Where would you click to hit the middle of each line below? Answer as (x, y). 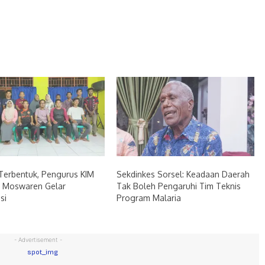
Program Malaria (148, 198)
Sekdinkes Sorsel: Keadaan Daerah (183, 174)
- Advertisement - (38, 239)
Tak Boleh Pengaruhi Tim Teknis (178, 186)
